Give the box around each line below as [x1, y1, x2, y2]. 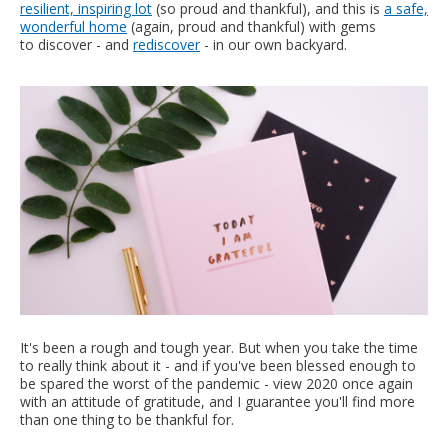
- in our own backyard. [200, 34, 347, 54]
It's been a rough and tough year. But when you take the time [20, 338, 418, 358]
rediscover [133, 34, 200, 54]
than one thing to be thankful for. [20, 410, 234, 430]
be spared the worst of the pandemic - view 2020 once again [20, 374, 413, 394]
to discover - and [20, 34, 133, 54]
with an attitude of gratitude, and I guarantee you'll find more [20, 392, 415, 412]
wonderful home [20, 16, 127, 36]
